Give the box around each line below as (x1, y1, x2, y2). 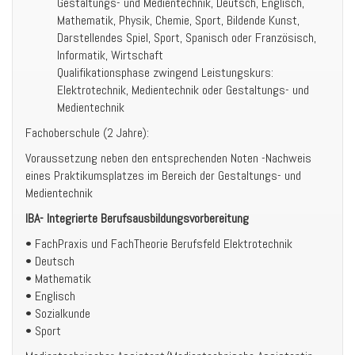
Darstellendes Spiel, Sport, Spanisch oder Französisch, (57, 29, 316, 46)
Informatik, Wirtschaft (57, 47, 163, 63)
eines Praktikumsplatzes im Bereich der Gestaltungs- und (25, 167, 301, 184)
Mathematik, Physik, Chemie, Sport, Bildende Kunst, (57, 12, 300, 29)
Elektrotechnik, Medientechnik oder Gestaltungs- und (57, 82, 309, 98)
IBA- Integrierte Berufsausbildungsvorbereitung (25, 210, 249, 227)
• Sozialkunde (25, 305, 90, 322)
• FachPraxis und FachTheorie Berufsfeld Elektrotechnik (25, 235, 292, 252)
